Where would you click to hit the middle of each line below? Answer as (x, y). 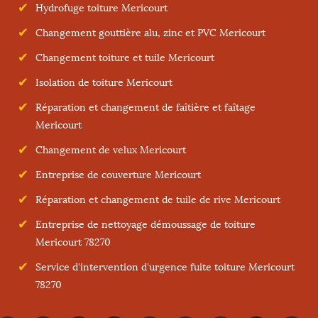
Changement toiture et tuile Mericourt (125, 58)
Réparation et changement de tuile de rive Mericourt (158, 200)
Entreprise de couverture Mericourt (118, 175)
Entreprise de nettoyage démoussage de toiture (146, 225)
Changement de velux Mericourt (111, 150)
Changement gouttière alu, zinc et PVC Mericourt (150, 33)
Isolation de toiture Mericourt (104, 83)
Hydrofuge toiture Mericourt (102, 8)
